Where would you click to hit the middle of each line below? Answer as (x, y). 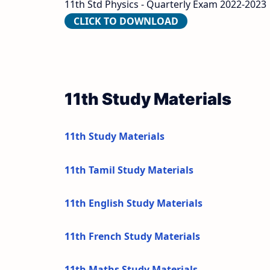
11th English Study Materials (133, 203)
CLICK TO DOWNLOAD (126, 21)
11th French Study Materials (132, 237)
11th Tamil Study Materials (129, 170)
